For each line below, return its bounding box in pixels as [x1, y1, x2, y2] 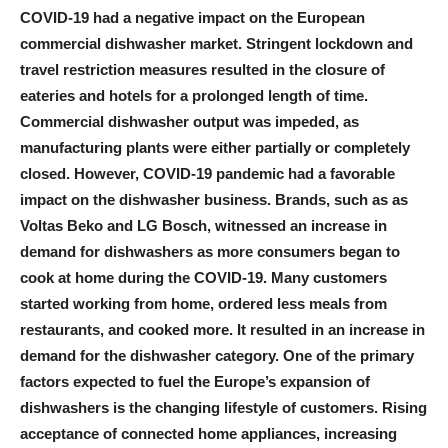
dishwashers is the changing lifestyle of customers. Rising [20, 398, 427, 416]
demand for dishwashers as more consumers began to [20, 242, 400, 260]
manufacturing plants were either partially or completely [20, 138, 410, 156]
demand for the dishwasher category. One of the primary [20, 346, 414, 364]
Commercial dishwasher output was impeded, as [20, 112, 359, 130]
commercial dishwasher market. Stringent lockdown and [20, 34, 413, 52]
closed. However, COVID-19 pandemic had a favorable [20, 164, 395, 182]
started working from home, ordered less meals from [20, 294, 387, 312]
